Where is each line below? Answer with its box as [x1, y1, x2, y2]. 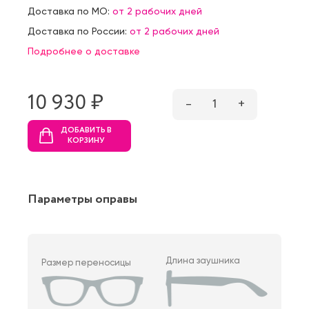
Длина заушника [166, 255, 241, 266]
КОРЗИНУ [68, 134, 105, 146]
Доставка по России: [28, 25, 130, 37]
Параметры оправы [28, 190, 137, 208]
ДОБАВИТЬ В [61, 124, 112, 136]
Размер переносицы [41, 257, 131, 268]
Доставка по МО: [28, 5, 112, 17]
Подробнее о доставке [28, 45, 140, 57]
